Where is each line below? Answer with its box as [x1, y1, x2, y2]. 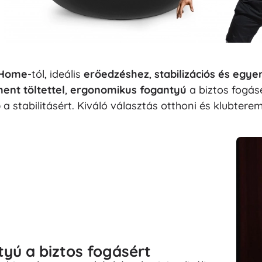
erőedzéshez [84, 67, 149, 81]
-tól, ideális [27, 67, 84, 81]
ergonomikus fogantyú [70, 83, 187, 97]
